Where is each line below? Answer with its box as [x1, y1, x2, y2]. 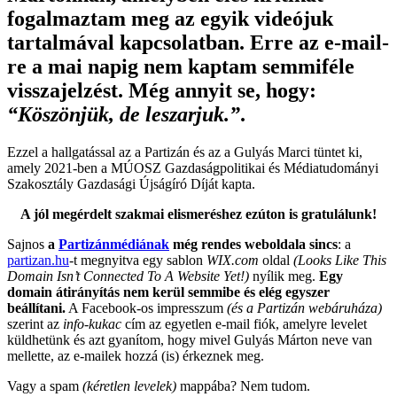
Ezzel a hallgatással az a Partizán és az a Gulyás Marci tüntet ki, [7, 144, 362, 160]
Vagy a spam [7, 378, 82, 393]
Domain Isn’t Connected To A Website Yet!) [7, 268, 249, 284]
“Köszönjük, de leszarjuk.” [7, 102, 240, 126]
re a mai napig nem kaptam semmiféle [7, 54, 354, 78]
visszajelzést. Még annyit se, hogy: [7, 78, 316, 102]
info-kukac [63, 315, 121, 331]
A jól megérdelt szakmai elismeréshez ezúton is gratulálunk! [20, 206, 377, 222]
